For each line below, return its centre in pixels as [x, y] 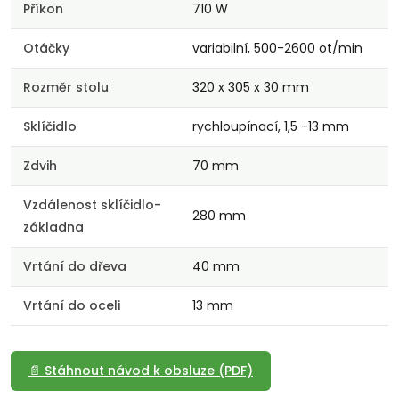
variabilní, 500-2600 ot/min [277, 49]
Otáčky [46, 49]
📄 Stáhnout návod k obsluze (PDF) [141, 371]
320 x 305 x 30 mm [251, 88]
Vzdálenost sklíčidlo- [92, 205]
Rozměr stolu [66, 88]
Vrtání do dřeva [75, 267]
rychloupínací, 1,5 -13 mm [271, 127]
